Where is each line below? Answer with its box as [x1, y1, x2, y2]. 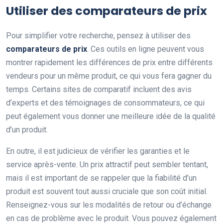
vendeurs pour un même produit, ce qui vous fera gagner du [6, 71, 212, 81]
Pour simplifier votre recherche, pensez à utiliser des [6, 31, 191, 41]
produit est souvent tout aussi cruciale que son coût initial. [6, 187, 208, 197]
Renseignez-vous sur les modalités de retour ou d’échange [6, 200, 212, 210]
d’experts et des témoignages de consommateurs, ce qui [6, 98, 205, 108]
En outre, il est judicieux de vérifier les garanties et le [6, 146, 190, 156]
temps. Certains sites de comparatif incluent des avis [6, 85, 192, 95]
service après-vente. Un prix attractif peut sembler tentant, [6, 160, 208, 170]
